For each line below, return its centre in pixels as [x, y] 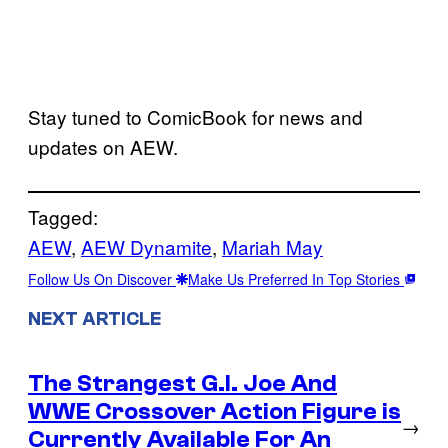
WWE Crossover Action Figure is [214, 411]
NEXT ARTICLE [94, 319]
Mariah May [272, 247]
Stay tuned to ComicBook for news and [195, 117]
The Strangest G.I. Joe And [182, 383]
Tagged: [63, 217]
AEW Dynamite [146, 247]
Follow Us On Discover [102, 279]
